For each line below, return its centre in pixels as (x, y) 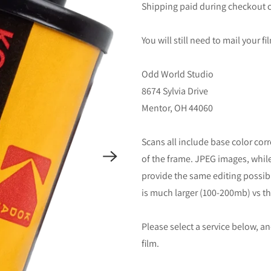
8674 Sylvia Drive (175, 91)
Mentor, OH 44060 (177, 108)
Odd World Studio (178, 74)
